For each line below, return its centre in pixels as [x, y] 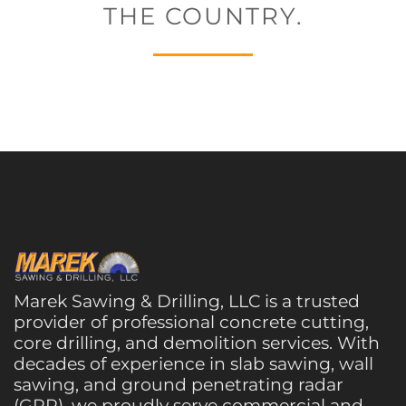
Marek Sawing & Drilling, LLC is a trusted [187, 301]
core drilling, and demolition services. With [197, 343]
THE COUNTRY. [203, 17]
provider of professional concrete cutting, [191, 322]
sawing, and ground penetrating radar [179, 384]
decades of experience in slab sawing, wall [193, 363]
